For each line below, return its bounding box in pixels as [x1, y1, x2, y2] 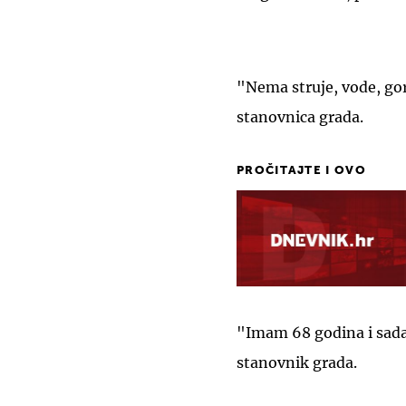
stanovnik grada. [237, 353, 361, 372]
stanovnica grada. [237, 107, 363, 126]
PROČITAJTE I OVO [237, 164, 366, 177]
